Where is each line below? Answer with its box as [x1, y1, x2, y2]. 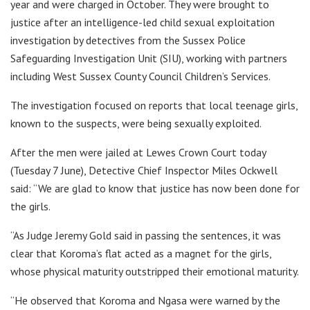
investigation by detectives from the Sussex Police [10, 33, 246, 47]
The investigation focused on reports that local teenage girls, [10, 98, 298, 112]
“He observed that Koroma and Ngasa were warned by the [10, 293, 280, 307]
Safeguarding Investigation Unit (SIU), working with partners [10, 51, 287, 65]
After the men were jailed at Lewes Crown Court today [10, 145, 266, 159]
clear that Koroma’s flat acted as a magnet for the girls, [10, 246, 271, 260]
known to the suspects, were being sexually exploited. [10, 116, 262, 130]
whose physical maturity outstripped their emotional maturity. [10, 264, 299, 278]
